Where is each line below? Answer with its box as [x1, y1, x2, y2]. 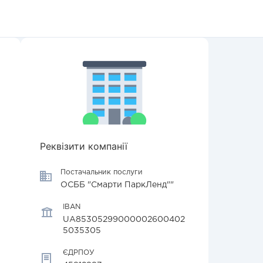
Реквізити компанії [40, 140, 127, 152]
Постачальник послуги [60, 169, 143, 176]
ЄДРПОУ [63, 249, 95, 256]
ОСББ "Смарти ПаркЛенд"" [60, 181, 174, 188]
